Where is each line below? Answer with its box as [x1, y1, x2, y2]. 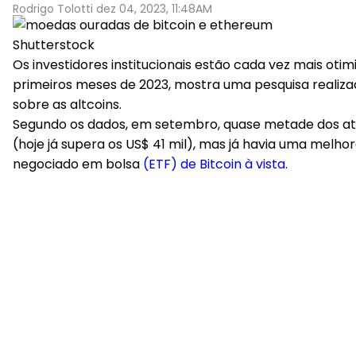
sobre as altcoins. [13, 95, 122, 114]
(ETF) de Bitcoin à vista [143, 155, 285, 173]
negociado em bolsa [13, 155, 143, 173]
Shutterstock [13, 36, 95, 54]
